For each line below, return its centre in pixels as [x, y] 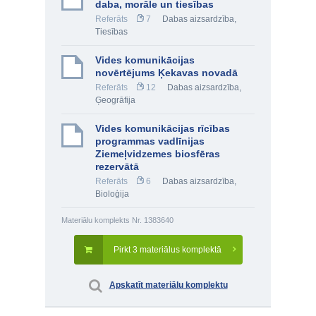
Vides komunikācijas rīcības [163, 128]
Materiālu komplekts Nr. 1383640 [117, 220]
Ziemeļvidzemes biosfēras [158, 154]
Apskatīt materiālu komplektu [168, 285]
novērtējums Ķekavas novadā [166, 73]
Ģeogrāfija [115, 100]
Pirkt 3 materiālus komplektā [167, 250]
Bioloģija [112, 194]
